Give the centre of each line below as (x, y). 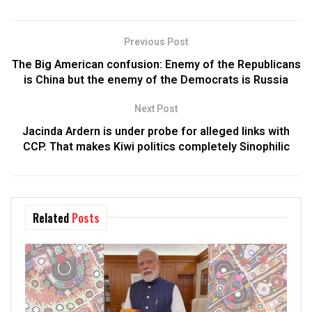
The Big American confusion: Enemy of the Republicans (156, 65)
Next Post (156, 109)
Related (51, 218)
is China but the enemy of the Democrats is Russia (156, 80)
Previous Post (156, 42)
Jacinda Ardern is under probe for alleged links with (156, 132)
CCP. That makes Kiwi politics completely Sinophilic (156, 147)
